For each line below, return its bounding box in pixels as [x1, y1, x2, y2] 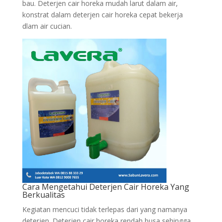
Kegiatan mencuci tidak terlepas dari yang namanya [22, 205, 187, 214]
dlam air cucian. [22, 21, 72, 31]
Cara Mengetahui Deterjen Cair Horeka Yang [22, 181, 189, 192]
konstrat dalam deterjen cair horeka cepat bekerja [22, 10, 183, 19]
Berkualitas [22, 189, 65, 200]
